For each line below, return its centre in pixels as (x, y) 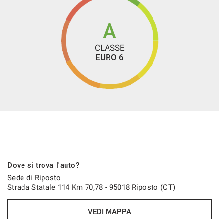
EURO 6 (109, 57)
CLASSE (109, 48)
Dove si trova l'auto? (44, 165)
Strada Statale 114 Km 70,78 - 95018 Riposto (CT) (91, 187)
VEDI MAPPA (109, 212)
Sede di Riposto (34, 178)
